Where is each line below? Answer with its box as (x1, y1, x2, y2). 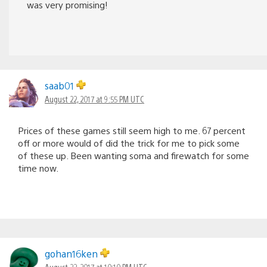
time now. (18, 162, 58, 173)
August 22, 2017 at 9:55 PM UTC (45, 93, 144, 104)
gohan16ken (45, 247, 100, 260)
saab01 (45, 79, 76, 92)
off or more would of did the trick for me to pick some (18, 136, 240, 148)
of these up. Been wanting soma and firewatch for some (18, 149, 249, 161)
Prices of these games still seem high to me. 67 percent (18, 124, 246, 136)
